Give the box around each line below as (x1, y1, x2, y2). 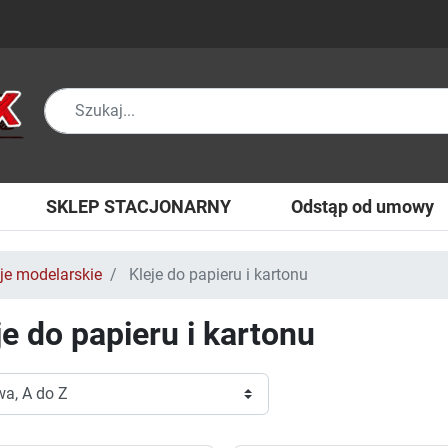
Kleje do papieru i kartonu (125, 265, 308, 285)
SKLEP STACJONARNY (46, 196, 231, 218)
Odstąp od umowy (291, 196, 434, 218)
